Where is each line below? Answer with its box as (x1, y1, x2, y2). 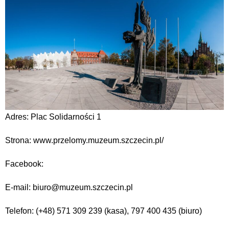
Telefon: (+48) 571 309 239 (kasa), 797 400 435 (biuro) (5, 207, 202, 216)
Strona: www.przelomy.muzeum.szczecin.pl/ (5, 136, 164, 145)
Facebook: (5, 159, 43, 169)
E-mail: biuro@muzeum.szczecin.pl (5, 183, 133, 192)
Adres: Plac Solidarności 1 (5, 112, 101, 122)
